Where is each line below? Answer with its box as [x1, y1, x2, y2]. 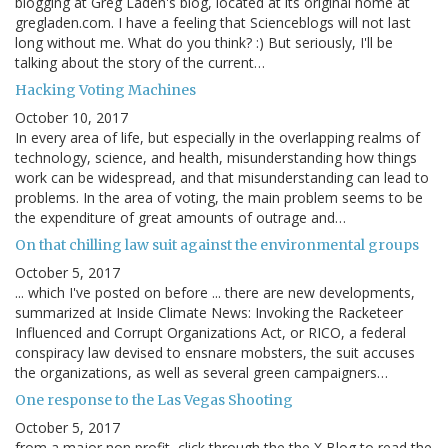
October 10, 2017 [15, 108, 128, 128]
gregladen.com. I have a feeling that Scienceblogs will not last [15, 13, 411, 33]
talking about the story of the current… [15, 53, 265, 73]
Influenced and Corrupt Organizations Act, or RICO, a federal [15, 323, 406, 343]
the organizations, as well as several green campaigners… [15, 363, 388, 383]
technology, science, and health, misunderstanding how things [15, 148, 417, 168]
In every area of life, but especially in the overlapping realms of [15, 128, 420, 148]
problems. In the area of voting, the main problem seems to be [15, 188, 423, 208]
